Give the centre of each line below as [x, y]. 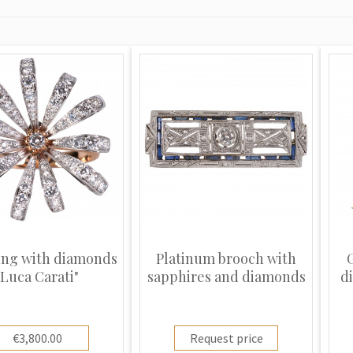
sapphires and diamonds [226, 277]
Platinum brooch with [226, 258]
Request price [226, 338]
